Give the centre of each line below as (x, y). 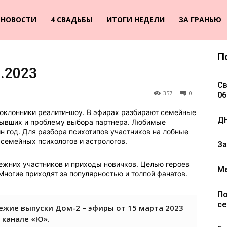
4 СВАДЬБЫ (71, 20)
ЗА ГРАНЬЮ (200, 20)
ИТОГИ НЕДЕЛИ (135, 20)
